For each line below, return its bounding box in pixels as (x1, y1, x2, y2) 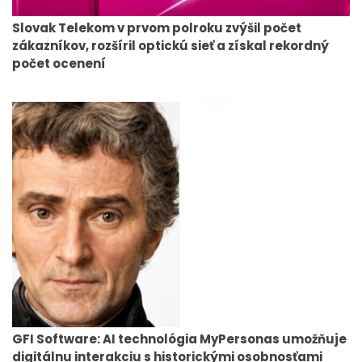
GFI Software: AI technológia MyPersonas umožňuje (12, 330, 347, 347)
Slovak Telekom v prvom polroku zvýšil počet (12, 19, 301, 37)
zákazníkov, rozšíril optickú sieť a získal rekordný (12, 37, 329, 55)
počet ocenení (12, 55, 106, 73)
